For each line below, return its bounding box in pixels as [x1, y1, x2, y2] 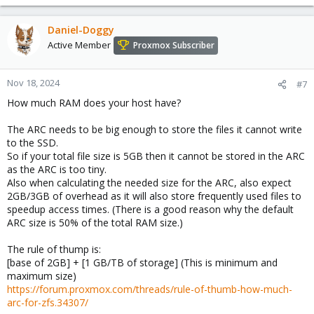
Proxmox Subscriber [133, 39, 214, 52]
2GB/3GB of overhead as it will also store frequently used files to [7, 189, 301, 203]
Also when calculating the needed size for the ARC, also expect [7, 176, 292, 190]
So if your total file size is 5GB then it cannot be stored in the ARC [7, 149, 305, 163]
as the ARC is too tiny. [7, 163, 107, 177]
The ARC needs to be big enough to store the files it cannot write [7, 123, 302, 137]
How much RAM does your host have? [7, 96, 181, 110]
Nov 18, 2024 [7, 76, 60, 90]
